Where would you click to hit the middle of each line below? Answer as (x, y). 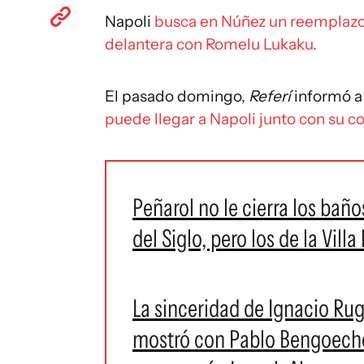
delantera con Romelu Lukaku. (211, 45)
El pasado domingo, (177, 97)
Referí (271, 97)
